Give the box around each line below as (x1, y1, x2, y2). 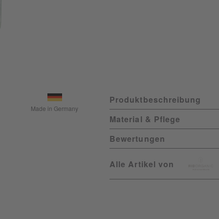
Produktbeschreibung (109, 94, 201, 105)
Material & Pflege (109, 113, 181, 125)
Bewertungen (109, 133, 165, 144)
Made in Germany (31, 104, 78, 112)
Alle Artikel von (109, 158, 175, 170)
